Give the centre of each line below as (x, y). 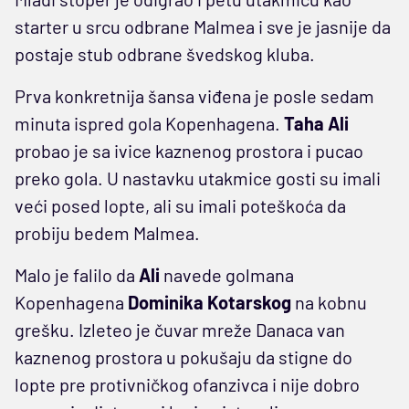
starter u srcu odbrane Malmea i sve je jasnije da (203, 26)
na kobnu (329, 302)
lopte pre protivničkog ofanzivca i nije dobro (187, 384)
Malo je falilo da (77, 274)
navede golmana (227, 274)
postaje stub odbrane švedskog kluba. (165, 53)
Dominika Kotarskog (210, 302)
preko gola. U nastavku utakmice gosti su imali (198, 178)
